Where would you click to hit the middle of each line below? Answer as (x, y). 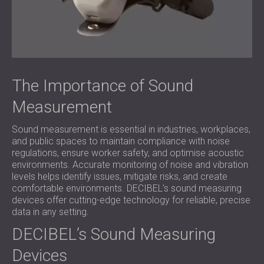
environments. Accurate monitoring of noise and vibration (130, 165)
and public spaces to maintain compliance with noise (121, 141)
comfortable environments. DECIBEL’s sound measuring (127, 188)
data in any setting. (50, 212)
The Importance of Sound (103, 86)
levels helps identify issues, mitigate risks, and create (120, 176)
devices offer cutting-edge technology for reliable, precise (131, 200)
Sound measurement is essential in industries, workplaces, (131, 129)
